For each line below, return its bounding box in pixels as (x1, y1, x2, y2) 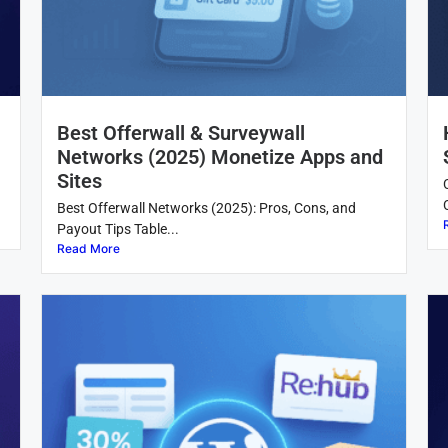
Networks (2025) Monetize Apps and (56, 144, 383, 169)
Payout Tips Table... (56, 220, 179, 237)
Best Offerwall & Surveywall (56, 120, 305, 145)
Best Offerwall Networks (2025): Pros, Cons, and (56, 199, 356, 216)
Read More (56, 240, 120, 256)
